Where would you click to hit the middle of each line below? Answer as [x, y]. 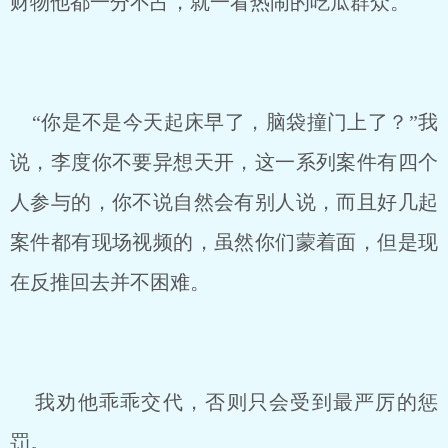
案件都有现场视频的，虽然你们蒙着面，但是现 [224, 242]
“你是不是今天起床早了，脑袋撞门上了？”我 [224, 122]
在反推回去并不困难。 [110, 282]
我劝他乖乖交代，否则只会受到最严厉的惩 [224, 402]
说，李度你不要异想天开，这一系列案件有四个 [224, 162]
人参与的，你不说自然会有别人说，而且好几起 [224, 202]
